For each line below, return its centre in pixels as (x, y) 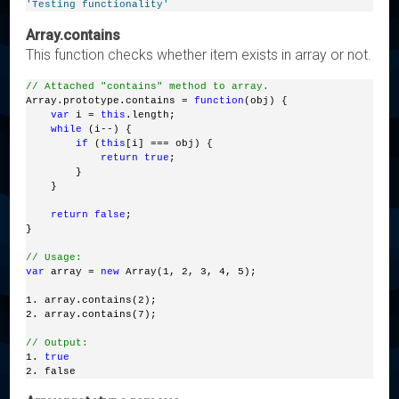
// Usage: (54, 257)
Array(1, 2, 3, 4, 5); (188, 271)
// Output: (57, 342)
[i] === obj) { (173, 143)
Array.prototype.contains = (110, 100)
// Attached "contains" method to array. (148, 86)
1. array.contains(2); (92, 300)
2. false (51, 371)
